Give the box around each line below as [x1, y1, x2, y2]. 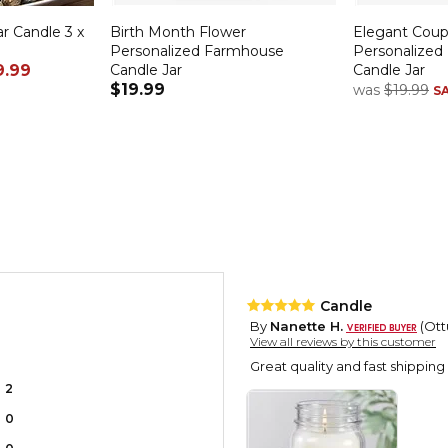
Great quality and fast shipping [250, 358, 445, 375]
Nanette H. [270, 318, 343, 335]
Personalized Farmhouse [110, 41, 284, 60]
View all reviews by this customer [250, 334, 436, 350]
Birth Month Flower [110, 22, 246, 41]
